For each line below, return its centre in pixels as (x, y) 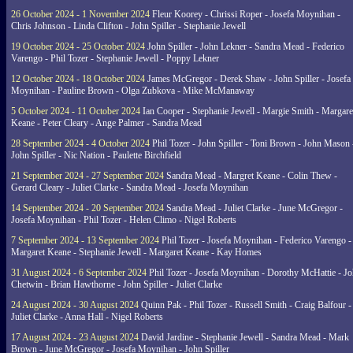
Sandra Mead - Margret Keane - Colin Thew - (251, 176)
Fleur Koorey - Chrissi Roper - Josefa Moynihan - (245, 14)
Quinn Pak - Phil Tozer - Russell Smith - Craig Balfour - (245, 305)
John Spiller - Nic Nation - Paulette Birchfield (96, 155)
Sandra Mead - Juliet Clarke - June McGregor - (253, 208)
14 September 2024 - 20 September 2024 (87, 208)
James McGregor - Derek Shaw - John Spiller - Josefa (248, 79)
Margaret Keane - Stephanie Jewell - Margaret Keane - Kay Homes (136, 252)
